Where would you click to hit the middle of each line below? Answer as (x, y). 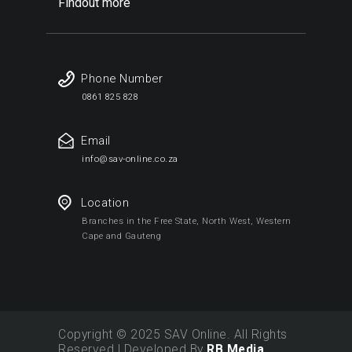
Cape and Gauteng (122, 236)
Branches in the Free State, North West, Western (187, 221)
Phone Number (122, 79)
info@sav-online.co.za (130, 159)
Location (105, 203)
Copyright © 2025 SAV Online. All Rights (173, 334)
